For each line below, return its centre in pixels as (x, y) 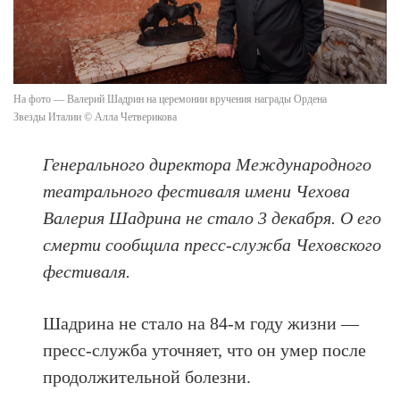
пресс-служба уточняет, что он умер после (205, 350)
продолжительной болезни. (147, 377)
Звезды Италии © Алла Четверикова (95, 117)
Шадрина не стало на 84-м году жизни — (201, 324)
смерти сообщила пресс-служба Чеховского (212, 245)
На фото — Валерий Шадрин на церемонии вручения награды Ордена (170, 100)
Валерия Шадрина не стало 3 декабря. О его (212, 218)
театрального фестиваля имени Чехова (197, 192)
